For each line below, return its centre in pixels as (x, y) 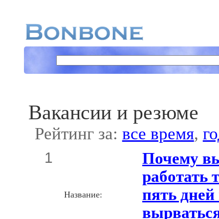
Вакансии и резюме (113, 112)
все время (158, 134)
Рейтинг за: (78, 134)
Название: (83, 194)
